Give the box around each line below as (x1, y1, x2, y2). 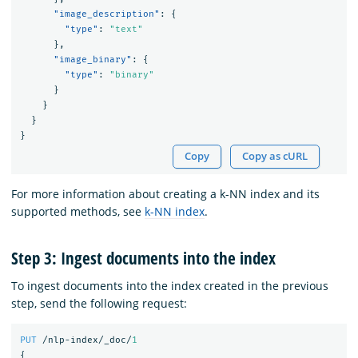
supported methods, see (11, 204, 145, 220)
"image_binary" (53, 54, 132, 65)
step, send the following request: (11, 295, 187, 311)
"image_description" (53, 8, 160, 19)
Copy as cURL (242, 149, 308, 164)
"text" (109, 23, 143, 34)
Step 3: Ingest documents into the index (11, 246, 276, 269)
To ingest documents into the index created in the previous (11, 277, 328, 293)
